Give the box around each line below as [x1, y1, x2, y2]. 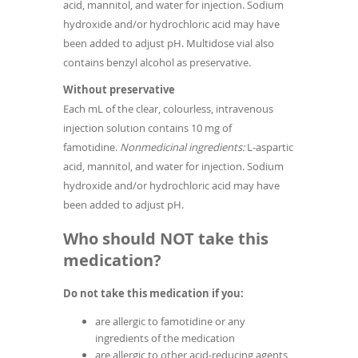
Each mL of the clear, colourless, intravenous [63, 101, 273, 117]
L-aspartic [245, 140, 293, 155]
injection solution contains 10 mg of [63, 121, 232, 136]
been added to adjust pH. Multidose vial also [63, 36, 274, 51]
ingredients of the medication [95, 330, 235, 345]
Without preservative [63, 82, 175, 97]
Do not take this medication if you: [63, 285, 244, 300]
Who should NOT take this [63, 227, 268, 249]
